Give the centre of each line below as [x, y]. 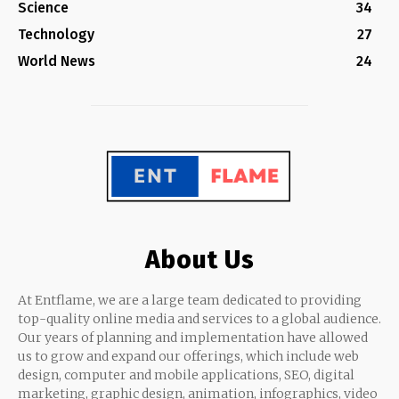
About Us [199, 259]
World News [57, 61]
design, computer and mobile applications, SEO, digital [186, 375]
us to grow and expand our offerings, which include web [188, 356]
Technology [56, 34]
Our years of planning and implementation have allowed [193, 337]
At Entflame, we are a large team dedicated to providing [190, 300]
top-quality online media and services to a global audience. [199, 318]
